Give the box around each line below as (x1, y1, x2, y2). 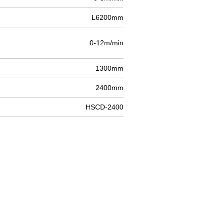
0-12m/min (90, 39, 123, 47)
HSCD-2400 (86, 103, 123, 111)
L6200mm (92, 13, 123, 21)
